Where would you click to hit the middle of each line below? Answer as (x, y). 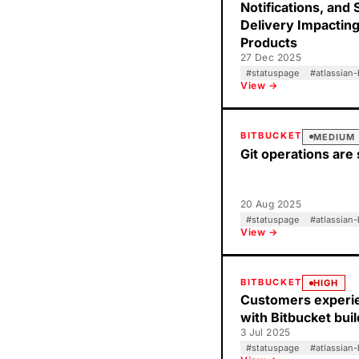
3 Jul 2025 (266, 332)
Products (269, 42)
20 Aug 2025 (271, 204)
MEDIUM (334, 137)
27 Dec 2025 (271, 57)
